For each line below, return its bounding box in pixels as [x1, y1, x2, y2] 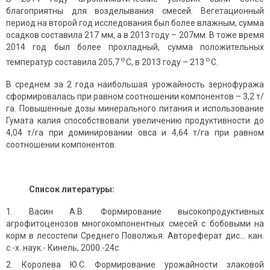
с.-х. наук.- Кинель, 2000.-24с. [6, 242, 121, 253]
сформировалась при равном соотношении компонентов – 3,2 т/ [6, 91, 264, 101]
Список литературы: [28, 184, 115, 194]
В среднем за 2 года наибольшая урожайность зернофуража [6, 79, 264, 89]
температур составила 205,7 [6, 57, 119, 67]
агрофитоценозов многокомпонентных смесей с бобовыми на [6, 218, 264, 228]
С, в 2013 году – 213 [126, 57, 204, 67]
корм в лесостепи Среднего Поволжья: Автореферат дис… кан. [6, 230, 264, 240]
